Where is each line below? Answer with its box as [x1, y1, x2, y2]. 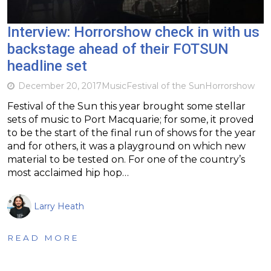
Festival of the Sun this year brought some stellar [7, 100, 246, 112]
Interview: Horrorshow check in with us [7, 23, 260, 41]
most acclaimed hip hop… [7, 166, 129, 178]
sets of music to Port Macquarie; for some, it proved [7, 113, 254, 125]
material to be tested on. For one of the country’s [7, 153, 245, 165]
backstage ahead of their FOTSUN [7, 40, 229, 57]
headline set [7, 57, 87, 74]
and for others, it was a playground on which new [7, 140, 246, 152]
